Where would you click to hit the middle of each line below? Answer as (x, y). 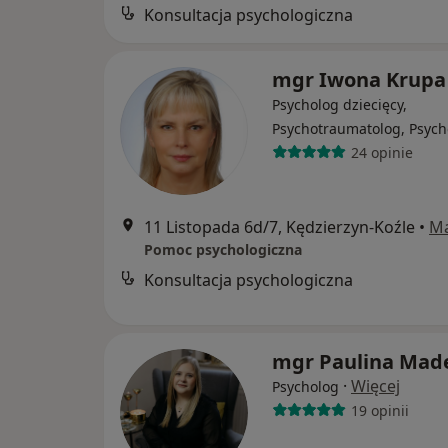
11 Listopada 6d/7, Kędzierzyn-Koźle (279, 227)
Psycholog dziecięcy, (339, 105)
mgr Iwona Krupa (359, 80)
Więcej (375, 386)
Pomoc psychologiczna (223, 250)
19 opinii (379, 410)
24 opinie (381, 152)
